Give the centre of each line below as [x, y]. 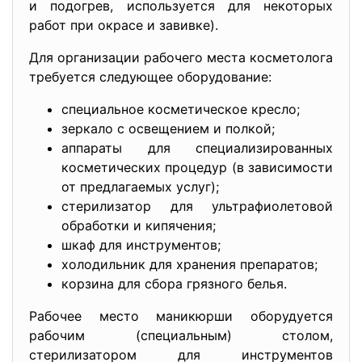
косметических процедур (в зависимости [197, 167]
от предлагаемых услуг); [140, 187]
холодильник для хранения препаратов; [189, 264]
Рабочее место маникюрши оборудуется [181, 316]
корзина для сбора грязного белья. [174, 284]
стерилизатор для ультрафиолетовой [197, 206]
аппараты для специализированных [197, 148]
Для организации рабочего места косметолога [181, 57]
